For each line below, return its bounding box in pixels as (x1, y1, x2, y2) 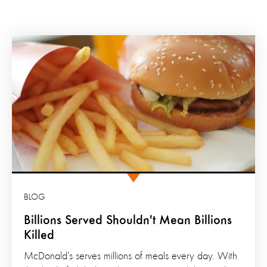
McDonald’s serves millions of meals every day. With (24, 251, 237, 262)
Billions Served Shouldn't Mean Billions (24, 214, 232, 227)
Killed (24, 229, 54, 242)
